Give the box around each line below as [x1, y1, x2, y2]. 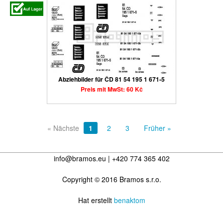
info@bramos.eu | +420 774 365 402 [53, 153, 170, 163]
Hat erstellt [78, 195, 114, 205]
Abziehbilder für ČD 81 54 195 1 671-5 [58, 75, 165, 84]
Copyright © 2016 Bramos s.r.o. [62, 174, 161, 184]
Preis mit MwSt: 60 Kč [80, 85, 143, 94]
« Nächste [47, 122, 79, 133]
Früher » [143, 122, 171, 133]
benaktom [113, 195, 145, 205]
